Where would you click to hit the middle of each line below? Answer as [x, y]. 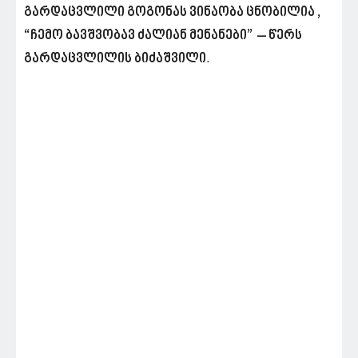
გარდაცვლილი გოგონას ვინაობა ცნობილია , [172, 13]
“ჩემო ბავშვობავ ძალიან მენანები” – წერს [163, 36]
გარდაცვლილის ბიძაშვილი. [117, 60]
